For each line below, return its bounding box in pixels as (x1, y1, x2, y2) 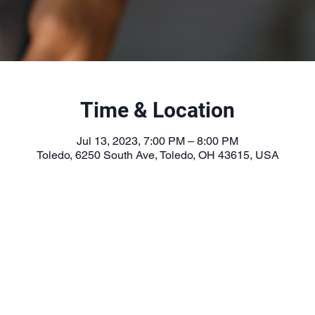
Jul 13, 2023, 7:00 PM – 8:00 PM (77, 134, 238, 148)
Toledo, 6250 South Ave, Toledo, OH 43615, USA (36, 148, 279, 162)
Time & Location (80, 98, 235, 122)
